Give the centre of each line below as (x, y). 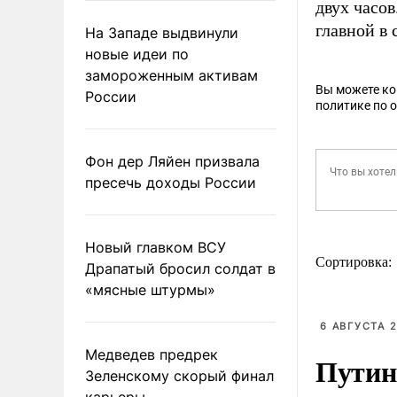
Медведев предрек (152, 354)
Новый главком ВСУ (156, 247)
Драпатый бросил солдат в (180, 268)
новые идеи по (137, 54)
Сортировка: (355, 262)
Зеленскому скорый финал (179, 375)
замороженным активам (171, 75)
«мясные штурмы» (150, 289)
